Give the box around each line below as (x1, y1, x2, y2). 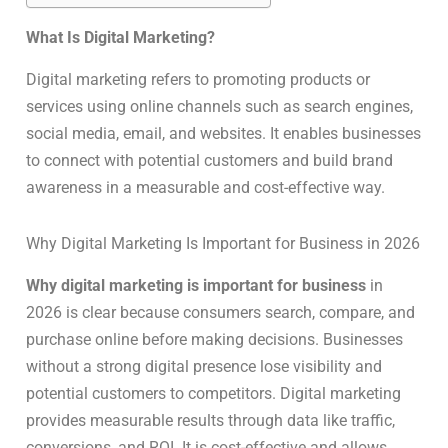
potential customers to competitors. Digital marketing (26, 383, 401, 403)
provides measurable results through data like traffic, (26, 410, 395, 430)
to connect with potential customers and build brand (26, 151, 393, 171)
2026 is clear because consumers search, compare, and (26, 302, 415, 322)
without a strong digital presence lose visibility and (26, 356, 382, 376)
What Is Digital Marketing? (26, 28, 215, 48)
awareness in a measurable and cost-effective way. (26, 178, 385, 198)
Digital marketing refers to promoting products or (26, 70, 370, 90)
